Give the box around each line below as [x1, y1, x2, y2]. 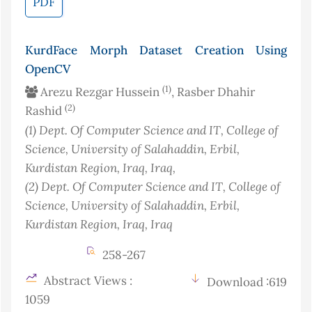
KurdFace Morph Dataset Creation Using [25, 42, 287, 58]
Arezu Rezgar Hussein [38, 84, 162, 100]
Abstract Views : [41, 273, 132, 289]
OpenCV [25, 61, 70, 77]
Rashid [25, 103, 65, 119]
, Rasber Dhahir [171, 84, 255, 100]
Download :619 [207, 274, 287, 290]
